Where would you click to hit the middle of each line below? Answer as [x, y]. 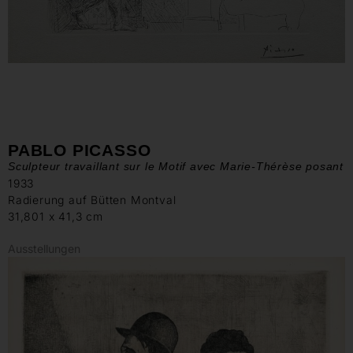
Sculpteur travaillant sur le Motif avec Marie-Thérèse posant [176, 166]
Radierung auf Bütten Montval [92, 199]
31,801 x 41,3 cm [56, 216]
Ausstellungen [44, 248]
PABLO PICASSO [80, 150]
